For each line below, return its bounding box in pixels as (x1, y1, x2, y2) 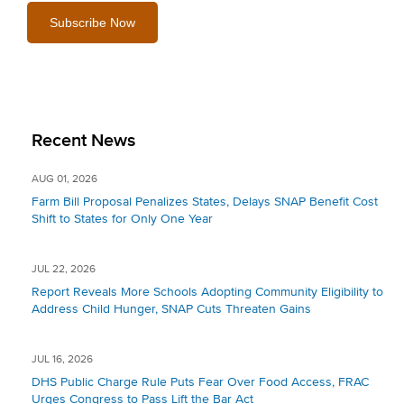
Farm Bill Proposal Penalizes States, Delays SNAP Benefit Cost (32, 195, 378, 208)
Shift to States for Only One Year (32, 212, 213, 225)
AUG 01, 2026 (32, 173, 97, 185)
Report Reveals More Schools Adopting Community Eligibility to (32, 285, 383, 298)
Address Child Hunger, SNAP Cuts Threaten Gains (32, 302, 311, 316)
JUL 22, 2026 (32, 263, 96, 275)
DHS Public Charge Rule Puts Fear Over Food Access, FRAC (32, 375, 369, 389)
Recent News (32, 131, 135, 150)
